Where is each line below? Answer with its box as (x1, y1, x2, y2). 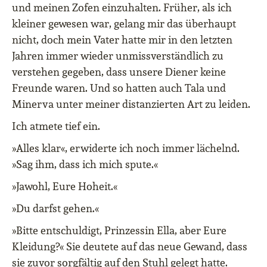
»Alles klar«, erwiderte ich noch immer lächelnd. (12, 141, 240, 155)
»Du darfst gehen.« (12, 201, 99, 215)
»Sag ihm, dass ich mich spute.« (12, 157, 158, 171)
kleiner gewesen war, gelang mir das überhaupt (12, 17, 236, 30)
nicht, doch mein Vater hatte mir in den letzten (12, 33, 232, 46)
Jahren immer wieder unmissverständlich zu (12, 49, 223, 63)
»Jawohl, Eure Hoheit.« (12, 179, 117, 193)
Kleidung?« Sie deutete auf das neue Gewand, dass (12, 240, 247, 253)
